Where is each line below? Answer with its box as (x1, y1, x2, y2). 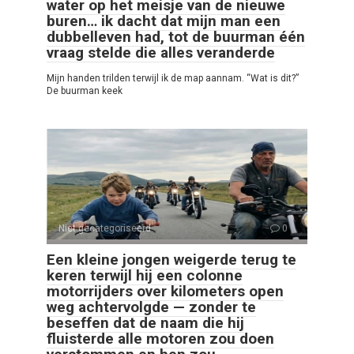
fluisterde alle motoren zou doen (47, 330, 274, 348)
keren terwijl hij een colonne (47, 266, 243, 285)
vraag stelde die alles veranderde (47, 43, 275, 62)
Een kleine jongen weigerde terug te (47, 250, 296, 269)
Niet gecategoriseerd (58, 223, 151, 235)
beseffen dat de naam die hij (47, 314, 244, 333)
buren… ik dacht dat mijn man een (47, 12, 281, 31)
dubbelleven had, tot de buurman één (47, 28, 305, 47)
